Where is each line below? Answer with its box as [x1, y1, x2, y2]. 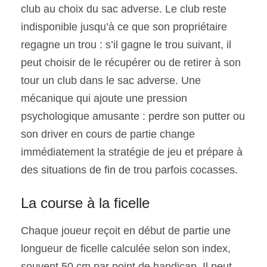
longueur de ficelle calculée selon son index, [21, 243, 231, 255]
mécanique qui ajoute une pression [21, 92, 187, 105]
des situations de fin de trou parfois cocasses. [21, 164, 238, 176]
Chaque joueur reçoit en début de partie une [21, 225, 231, 237]
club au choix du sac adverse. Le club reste [21, 3, 226, 15]
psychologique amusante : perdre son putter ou [21, 110, 245, 123]
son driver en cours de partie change [21, 128, 195, 141]
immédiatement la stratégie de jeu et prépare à [21, 146, 243, 159]
